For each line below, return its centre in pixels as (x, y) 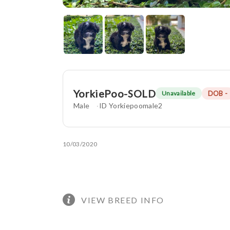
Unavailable (178, 93)
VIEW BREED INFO (123, 200)
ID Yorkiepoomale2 (131, 105)
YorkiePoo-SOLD (114, 93)
